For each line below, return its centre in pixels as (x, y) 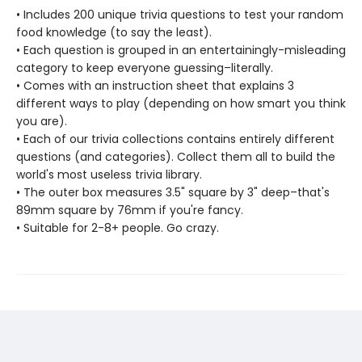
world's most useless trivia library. (109, 175)
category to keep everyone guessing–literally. (145, 68)
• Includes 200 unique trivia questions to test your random (180, 15)
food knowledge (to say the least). (114, 32)
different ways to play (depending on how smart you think (181, 103)
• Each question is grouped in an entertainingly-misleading (181, 50)
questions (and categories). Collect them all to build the (176, 157)
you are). (42, 121)
